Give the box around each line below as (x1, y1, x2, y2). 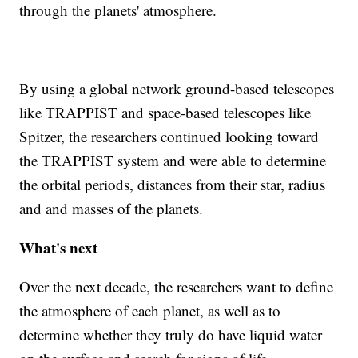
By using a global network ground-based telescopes (19, 78, 335, 99)
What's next (19, 237, 98, 259)
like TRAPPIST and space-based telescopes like (19, 102, 312, 123)
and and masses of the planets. (19, 198, 204, 219)
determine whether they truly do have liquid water (19, 324, 323, 345)
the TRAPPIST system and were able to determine (19, 150, 327, 171)
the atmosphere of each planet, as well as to (19, 300, 281, 321)
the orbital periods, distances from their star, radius (19, 174, 326, 195)
